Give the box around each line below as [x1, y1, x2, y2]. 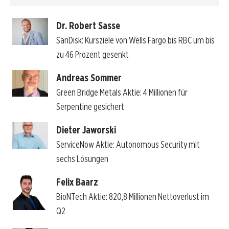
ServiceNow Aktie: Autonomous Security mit [56, 139, 200, 150]
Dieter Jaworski [56, 123, 116, 136]
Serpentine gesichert [56, 101, 124, 112]
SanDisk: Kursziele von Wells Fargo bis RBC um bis [56, 35, 215, 46]
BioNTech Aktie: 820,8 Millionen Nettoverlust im [56, 191, 209, 202]
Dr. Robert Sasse [56, 19, 120, 32]
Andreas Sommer [56, 71, 122, 84]
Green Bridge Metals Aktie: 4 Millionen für [56, 86, 188, 98]
